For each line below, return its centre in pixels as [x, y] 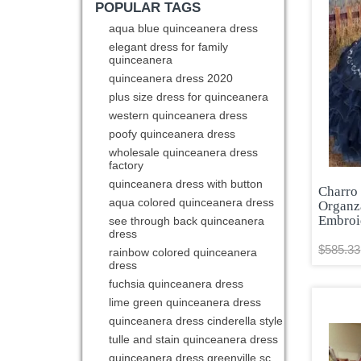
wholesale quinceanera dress [184, 153]
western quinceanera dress [178, 116]
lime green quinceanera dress [185, 303]
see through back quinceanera [187, 221]
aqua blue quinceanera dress [184, 29]
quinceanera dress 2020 [171, 79]
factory [127, 166]
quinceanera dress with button [186, 184]
